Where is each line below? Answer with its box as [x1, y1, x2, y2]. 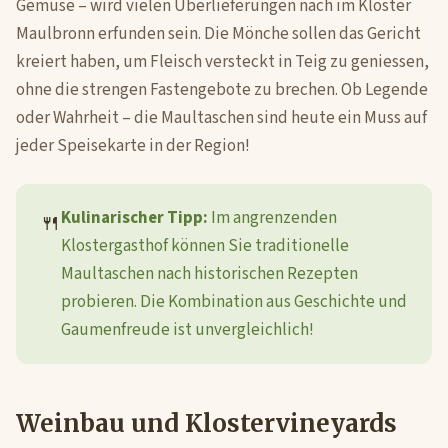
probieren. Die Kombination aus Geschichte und [61, 290, 407, 314]
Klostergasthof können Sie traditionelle [61, 234, 349, 258]
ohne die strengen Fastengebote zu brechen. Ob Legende [16, 78, 428, 102]
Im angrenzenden [208, 206, 337, 230]
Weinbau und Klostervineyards [16, 408, 397, 439]
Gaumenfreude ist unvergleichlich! [61, 318, 314, 342]
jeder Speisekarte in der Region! [16, 134, 250, 158]
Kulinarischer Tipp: [61, 206, 208, 230]
